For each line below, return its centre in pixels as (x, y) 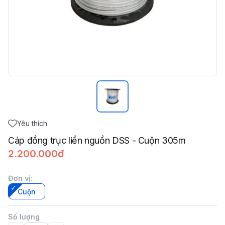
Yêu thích (32, 123)
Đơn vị (19, 178)
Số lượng (24, 217)
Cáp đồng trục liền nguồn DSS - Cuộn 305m (97, 140)
